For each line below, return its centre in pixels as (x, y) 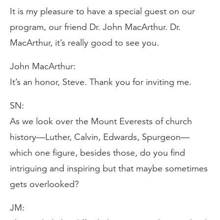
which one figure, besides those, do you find (97, 153)
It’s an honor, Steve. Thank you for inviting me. (101, 82)
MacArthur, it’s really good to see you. (84, 43)
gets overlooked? (44, 184)
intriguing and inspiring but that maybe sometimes (109, 168)
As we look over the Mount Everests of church (101, 121)
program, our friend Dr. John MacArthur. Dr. (95, 27)
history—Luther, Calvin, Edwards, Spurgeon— (100, 137)
